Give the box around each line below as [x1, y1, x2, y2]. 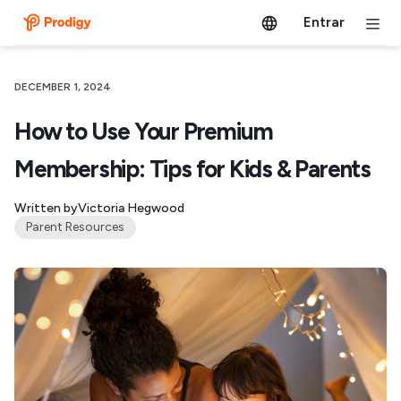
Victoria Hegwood [78, 200, 184, 216]
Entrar [303, 13, 345, 30]
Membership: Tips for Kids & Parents [14, 155, 371, 183]
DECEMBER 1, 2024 [14, 81, 111, 93]
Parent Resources [25, 219, 124, 235]
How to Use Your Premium [14, 117, 273, 146]
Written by [14, 200, 78, 216]
